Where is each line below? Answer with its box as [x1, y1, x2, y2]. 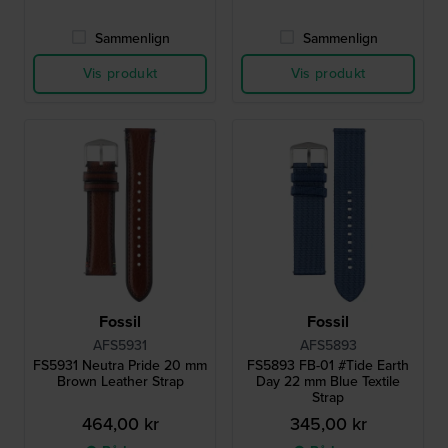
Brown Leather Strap [56, 371, 184, 393]
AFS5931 [93, 335, 147, 357]
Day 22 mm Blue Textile [256, 371, 400, 393]
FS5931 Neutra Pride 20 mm [33, 355, 207, 377]
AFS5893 [299, 335, 357, 357]
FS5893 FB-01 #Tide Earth [247, 355, 409, 377]
